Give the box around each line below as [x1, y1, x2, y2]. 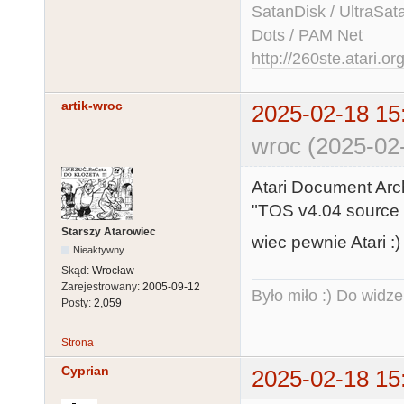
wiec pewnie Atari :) [252, 232, 400, 252]
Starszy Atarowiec [61, 225, 156, 239]
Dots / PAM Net [252, 25, 363, 44]
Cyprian [61, 363, 109, 378]
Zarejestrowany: [61, 280, 142, 294]
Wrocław [92, 264, 134, 278]
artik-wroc [61, 97, 123, 113]
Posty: [61, 297, 94, 310]
